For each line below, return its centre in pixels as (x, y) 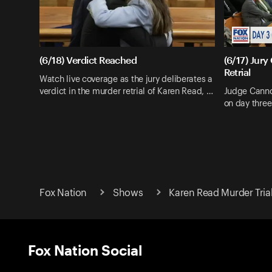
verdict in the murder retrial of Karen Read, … (126, 91)
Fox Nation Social (85, 250)
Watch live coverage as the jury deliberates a (126, 79)
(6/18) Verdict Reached (88, 60)
